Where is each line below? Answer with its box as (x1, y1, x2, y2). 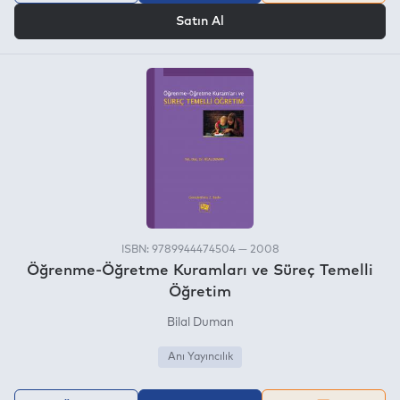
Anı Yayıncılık (167, 351, 233, 362)
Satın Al (176, 14, 224, 28)
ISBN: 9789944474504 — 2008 (121, 244, 279, 255)
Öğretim (169, 284, 231, 300)
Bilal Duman (166, 316, 234, 329)
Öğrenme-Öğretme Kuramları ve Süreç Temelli (27, 262, 373, 279)
